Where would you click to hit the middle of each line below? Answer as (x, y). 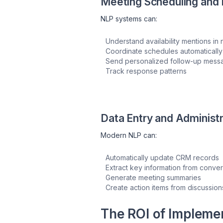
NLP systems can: (129, 18)
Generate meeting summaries (153, 177)
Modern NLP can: (129, 135)
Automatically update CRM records (162, 157)
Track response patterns (146, 71)
